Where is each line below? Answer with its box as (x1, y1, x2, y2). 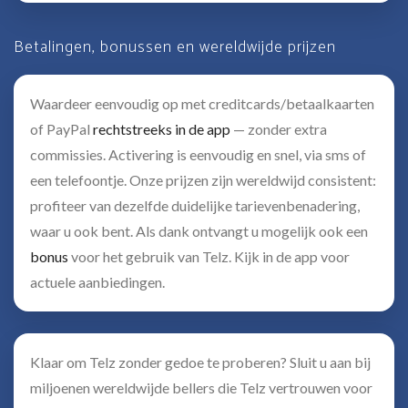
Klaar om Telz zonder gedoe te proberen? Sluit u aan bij (30, 353, 371, 371)
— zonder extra (230, 120, 327, 138)
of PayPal (30, 120, 93, 138)
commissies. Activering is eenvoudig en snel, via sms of (30, 146, 366, 163)
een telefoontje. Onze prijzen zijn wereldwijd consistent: (30, 171, 376, 189)
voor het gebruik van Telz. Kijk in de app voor (68, 248, 350, 265)
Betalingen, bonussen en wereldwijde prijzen (14, 35, 336, 60)
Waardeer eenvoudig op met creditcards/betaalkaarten (30, 95, 374, 112)
